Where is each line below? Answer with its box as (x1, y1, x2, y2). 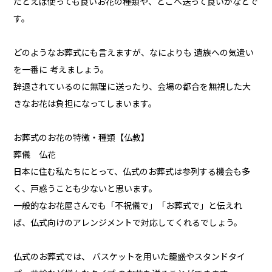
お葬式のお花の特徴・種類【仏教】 (13, 133, 150, 143)
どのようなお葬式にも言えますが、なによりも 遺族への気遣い (13, 48, 254, 58)
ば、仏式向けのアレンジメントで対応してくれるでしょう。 (13, 218, 243, 228)
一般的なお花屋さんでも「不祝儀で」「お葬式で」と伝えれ (13, 201, 243, 211)
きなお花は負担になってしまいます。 (13, 99, 157, 109)
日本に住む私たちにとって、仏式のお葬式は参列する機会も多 (13, 167, 251, 177)
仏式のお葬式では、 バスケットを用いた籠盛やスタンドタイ (13, 252, 246, 262)
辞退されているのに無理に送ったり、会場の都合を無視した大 (13, 82, 251, 92)
